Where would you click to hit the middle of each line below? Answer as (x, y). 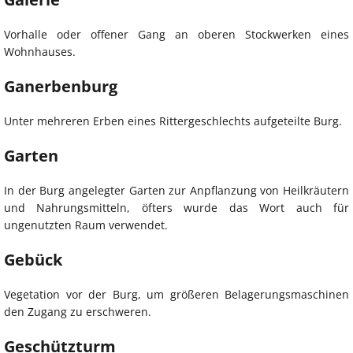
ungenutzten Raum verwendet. (86, 225)
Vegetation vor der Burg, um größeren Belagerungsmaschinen (176, 294)
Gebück (33, 259)
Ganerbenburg (61, 86)
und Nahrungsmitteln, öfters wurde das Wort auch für (176, 207)
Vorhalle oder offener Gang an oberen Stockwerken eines (176, 34)
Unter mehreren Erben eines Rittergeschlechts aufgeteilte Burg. (173, 121)
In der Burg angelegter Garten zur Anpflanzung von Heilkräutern (176, 190)
